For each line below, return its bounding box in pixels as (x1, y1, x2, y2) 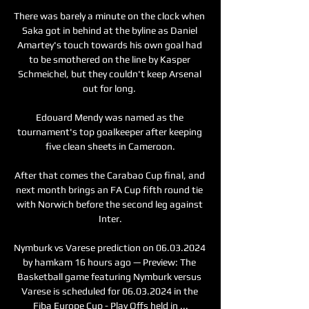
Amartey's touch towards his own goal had (17, 39, 202, 50)
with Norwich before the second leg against (16, 198, 203, 210)
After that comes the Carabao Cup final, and (14, 169, 205, 181)
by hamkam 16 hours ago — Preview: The (23, 256, 196, 268)
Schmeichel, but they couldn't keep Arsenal (17, 68, 201, 79)
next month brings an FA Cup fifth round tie (16, 183, 203, 195)
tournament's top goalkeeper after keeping (17, 126, 202, 137)
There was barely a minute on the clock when (14, 10, 205, 21)
